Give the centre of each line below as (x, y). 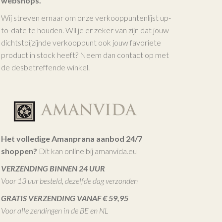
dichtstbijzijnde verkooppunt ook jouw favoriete (81, 42)
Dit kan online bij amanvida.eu (87, 151)
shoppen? (19, 151)
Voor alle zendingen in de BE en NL (55, 210)
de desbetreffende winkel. (46, 67)
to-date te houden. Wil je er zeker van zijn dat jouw (85, 30)
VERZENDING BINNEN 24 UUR (53, 168)
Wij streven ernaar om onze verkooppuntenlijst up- (86, 17)
